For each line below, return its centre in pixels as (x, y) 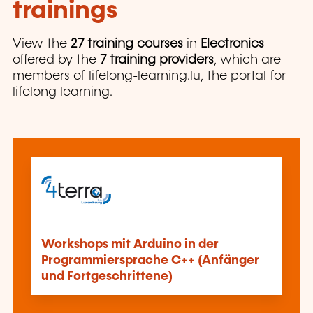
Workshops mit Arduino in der (130, 245)
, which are (247, 60)
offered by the (56, 60)
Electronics (232, 44)
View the (42, 44)
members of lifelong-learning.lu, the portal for (149, 77)
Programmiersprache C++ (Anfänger (150, 261)
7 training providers (157, 60)
